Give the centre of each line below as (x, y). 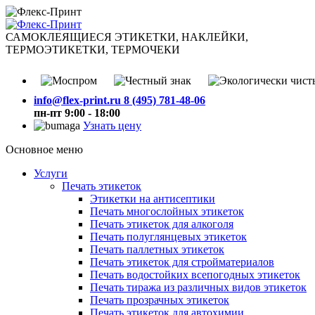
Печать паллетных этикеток (157, 249)
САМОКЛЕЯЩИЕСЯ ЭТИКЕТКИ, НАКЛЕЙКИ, (127, 37)
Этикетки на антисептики (153, 199)
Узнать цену (112, 126)
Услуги (51, 173)
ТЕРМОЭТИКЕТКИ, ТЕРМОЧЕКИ (93, 50)
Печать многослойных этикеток (167, 211)
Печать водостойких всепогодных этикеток (195, 275)
